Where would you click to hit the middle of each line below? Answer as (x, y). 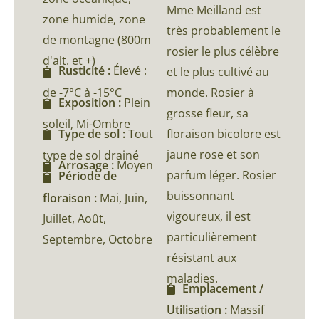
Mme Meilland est (214, 10)
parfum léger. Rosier (221, 175)
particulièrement (212, 237)
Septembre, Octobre (98, 239)
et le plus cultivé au (218, 72)
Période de (88, 176)
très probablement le (224, 30)
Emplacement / (223, 288)
